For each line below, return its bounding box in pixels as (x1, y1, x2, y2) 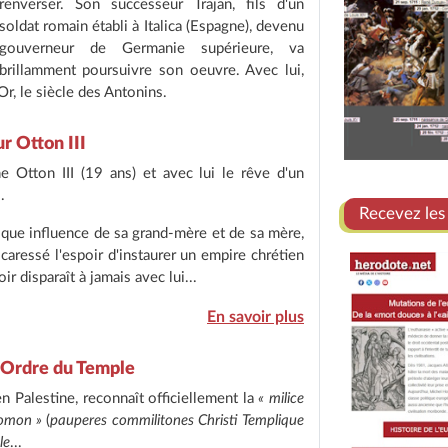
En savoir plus (207, 309, 304, 325)
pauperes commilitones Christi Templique (50, 413, 305, 428)
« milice (258, 391, 305, 406)
